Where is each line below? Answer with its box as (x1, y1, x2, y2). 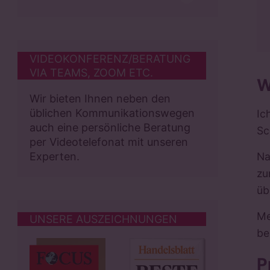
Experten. (29, 150, 80, 163)
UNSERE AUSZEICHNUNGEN (29, 212, 177, 225)
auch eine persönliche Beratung (29, 121, 190, 134)
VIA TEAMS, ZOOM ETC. (29, 66, 153, 80)
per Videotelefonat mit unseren (29, 136, 188, 149)
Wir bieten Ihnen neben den (29, 92, 171, 105)
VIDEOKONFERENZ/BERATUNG (29, 52, 190, 66)
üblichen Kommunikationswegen (29, 107, 195, 120)
